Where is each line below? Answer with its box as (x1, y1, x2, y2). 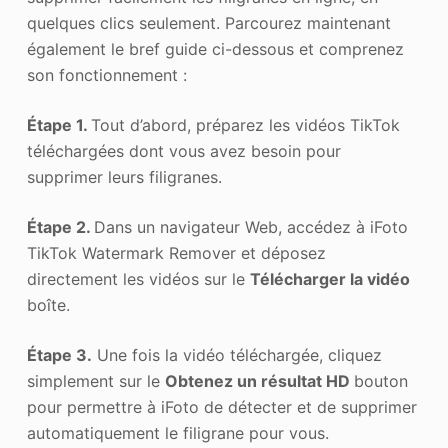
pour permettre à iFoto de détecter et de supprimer (26, 397, 417, 418)
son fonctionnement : (26, 65, 187, 86)
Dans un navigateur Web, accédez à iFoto (93, 217, 408, 238)
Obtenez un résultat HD (164, 371, 354, 392)
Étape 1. (26, 115, 91, 136)
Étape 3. (26, 345, 92, 366)
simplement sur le (26, 371, 165, 392)
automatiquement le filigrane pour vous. (26, 423, 329, 444)
